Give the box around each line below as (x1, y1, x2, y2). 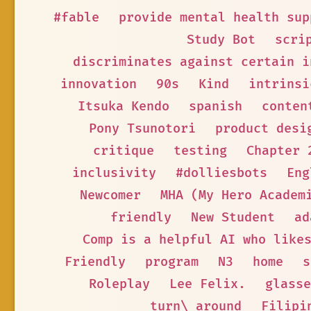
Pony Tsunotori (88, 121, 196, 137)
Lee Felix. (169, 276, 246, 292)
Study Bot (187, 32, 255, 48)
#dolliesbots (175, 165, 267, 181)
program (144, 254, 199, 270)
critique (92, 143, 154, 159)
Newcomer (79, 187, 141, 203)
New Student (191, 210, 275, 226)
